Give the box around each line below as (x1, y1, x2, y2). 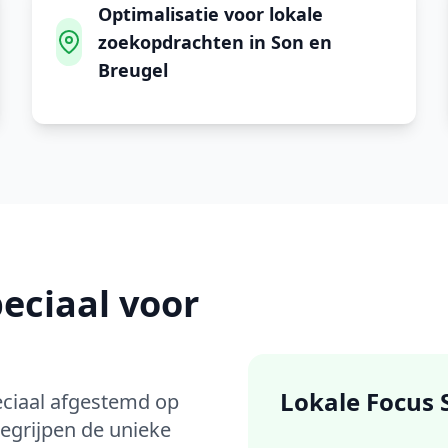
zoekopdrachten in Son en (98, 30, 333, 54)
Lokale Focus (280, 385, 440, 418)
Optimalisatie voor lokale (98, 2, 324, 26)
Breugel (98, 58, 169, 82)
